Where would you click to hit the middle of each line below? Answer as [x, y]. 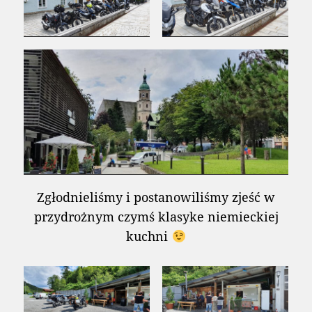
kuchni [149, 236]
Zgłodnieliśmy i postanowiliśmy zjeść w [156, 197]
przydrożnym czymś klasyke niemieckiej [156, 216]
